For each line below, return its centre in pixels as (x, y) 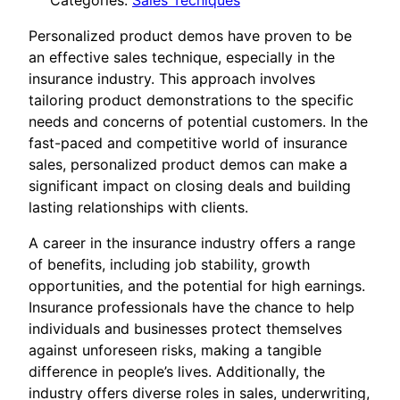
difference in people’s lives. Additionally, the (177, 372)
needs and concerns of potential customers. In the (198, 122)
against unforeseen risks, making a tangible (175, 350)
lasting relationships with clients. (138, 208)
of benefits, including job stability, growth (169, 265)
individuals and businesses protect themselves (185, 329)
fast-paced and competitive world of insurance (188, 143)
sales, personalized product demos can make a (188, 165)
